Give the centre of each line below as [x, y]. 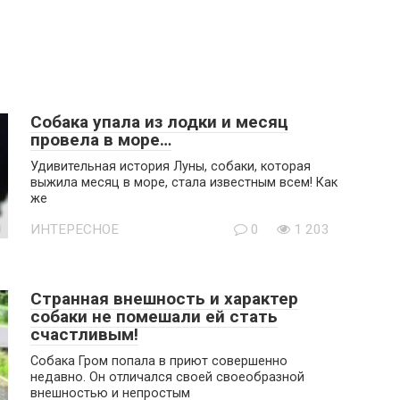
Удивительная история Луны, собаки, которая [171, 167]
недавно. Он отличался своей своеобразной [167, 377]
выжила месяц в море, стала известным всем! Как [184, 183]
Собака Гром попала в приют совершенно [159, 361]
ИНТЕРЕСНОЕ [75, 229]
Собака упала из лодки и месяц [159, 122]
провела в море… [101, 140]
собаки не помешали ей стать [154, 317]
